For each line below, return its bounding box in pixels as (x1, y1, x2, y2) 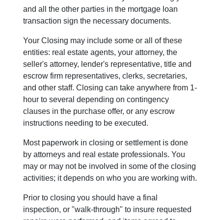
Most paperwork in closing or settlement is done (23, 138, 188, 147)
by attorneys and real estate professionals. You (23, 150, 185, 159)
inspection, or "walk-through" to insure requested (23, 205, 192, 214)
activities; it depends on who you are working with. (23, 174, 197, 183)
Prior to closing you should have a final (23, 193, 158, 202)
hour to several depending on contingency (23, 95, 169, 104)
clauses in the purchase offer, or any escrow (23, 107, 175, 116)
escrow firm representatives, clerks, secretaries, (23, 72, 187, 81)
